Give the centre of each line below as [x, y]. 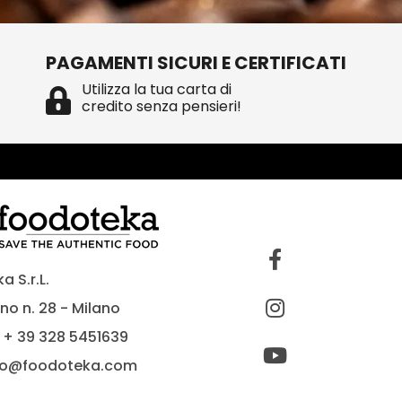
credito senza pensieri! [161, 106]
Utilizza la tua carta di [156, 89]
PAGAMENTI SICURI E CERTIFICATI [197, 62]
